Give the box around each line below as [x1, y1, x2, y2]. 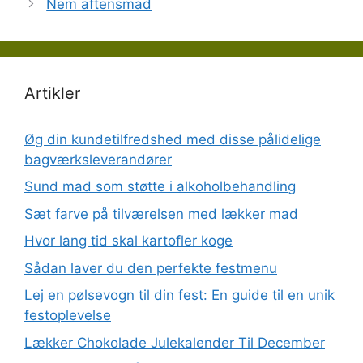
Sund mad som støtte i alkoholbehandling [24, 178, 296, 195]
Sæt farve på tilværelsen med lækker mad [24, 205, 306, 222]
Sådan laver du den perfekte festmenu [24, 259, 277, 276]
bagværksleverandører [24, 151, 172, 168]
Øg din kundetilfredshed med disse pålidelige [24, 130, 321, 147]
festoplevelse [24, 307, 111, 324]
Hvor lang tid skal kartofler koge [24, 233, 233, 250]
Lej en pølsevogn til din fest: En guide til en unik [24, 287, 335, 304]
